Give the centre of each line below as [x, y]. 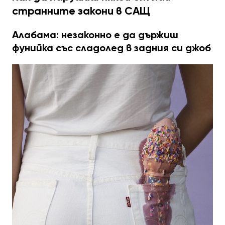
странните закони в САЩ [81, 11]
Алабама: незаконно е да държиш [95, 35]
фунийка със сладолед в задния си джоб [111, 48]
